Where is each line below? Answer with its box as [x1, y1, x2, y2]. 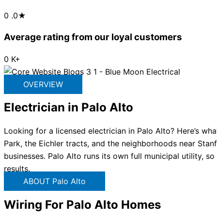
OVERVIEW [23, 79, 63, 89]
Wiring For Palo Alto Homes [4, 198, 161, 212]
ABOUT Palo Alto [23, 176, 86, 186]
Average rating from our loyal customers [4, 31, 182, 43]
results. [4, 164, 30, 174]
